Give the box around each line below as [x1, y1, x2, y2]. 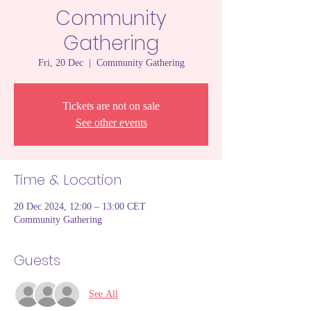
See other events [75, 116, 147, 128]
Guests [14, 250, 60, 270]
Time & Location [14, 169, 121, 190]
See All [89, 289, 118, 300]
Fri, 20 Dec [37, 57, 83, 68]
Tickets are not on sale [62, 99, 160, 112]
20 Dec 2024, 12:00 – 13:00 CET [14, 201, 146, 212]
